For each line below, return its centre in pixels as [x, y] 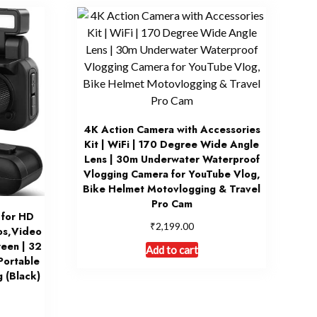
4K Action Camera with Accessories [172, 130]
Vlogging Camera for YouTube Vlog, [172, 174]
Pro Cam [172, 204]
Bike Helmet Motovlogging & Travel [172, 189]
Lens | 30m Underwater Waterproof [172, 160]
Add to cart [172, 250]
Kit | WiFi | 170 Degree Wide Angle [172, 145]
